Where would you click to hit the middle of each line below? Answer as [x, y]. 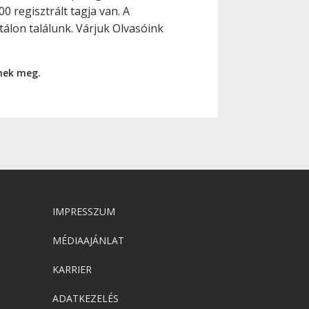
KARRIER [72, 269]
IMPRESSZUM [84, 211]
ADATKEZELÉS [86, 298]
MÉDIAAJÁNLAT [88, 240]
